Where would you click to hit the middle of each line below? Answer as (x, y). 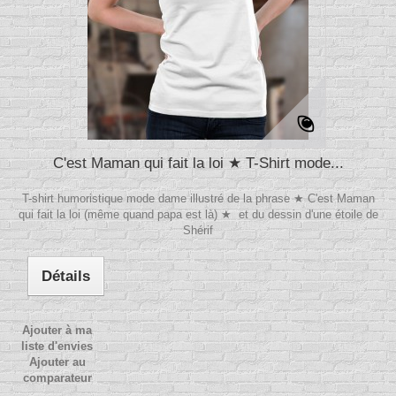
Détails (66, 277)
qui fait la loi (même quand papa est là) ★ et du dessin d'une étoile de (198, 215)
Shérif (198, 231)
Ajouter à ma (57, 331)
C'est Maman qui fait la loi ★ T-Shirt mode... (198, 164)
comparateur (57, 378)
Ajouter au (57, 362)
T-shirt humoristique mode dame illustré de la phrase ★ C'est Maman (198, 199)
